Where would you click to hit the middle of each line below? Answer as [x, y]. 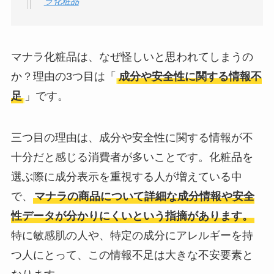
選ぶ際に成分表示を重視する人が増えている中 [126, 177]
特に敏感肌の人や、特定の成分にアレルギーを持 [132, 236]
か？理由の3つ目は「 [63, 77]
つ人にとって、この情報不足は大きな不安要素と [132, 255]
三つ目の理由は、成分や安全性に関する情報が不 [132, 138]
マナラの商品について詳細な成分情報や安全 [144, 197]
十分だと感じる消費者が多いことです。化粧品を [132, 157]
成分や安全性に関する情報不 [190, 77]
